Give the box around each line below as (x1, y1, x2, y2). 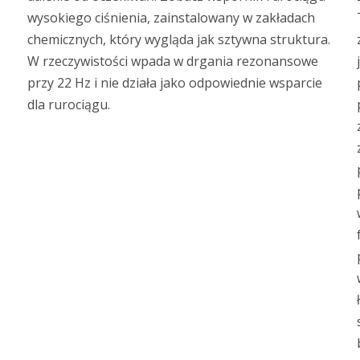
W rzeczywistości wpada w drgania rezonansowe (27, 51, 318, 70)
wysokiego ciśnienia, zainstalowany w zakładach (27, 8, 315, 27)
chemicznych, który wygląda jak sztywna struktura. (27, 30, 330, 48)
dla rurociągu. (27, 95, 110, 113)
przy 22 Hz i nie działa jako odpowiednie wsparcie (27, 73, 322, 92)
